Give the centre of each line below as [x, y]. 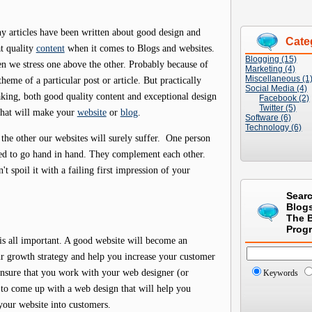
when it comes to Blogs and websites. [139, 48]
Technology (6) [274, 127]
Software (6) [268, 118]
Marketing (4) [271, 69]
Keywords [281, 273]
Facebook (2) [284, 98]
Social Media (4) [276, 88]
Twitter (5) [278, 108]
